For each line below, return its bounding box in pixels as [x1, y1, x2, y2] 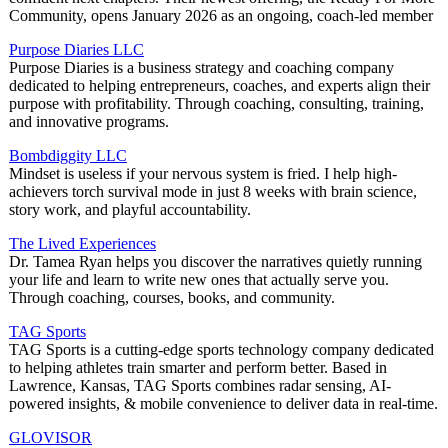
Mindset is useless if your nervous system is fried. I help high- [9, 165, 397, 183]
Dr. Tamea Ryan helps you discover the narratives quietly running [9, 253, 422, 271]
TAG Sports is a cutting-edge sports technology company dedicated [9, 341, 434, 359]
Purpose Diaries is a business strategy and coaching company [9, 59, 394, 77]
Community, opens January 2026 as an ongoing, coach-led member [9, 7, 433, 25]
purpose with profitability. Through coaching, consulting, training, [9, 95, 424, 113]
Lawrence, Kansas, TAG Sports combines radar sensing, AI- [9, 377, 391, 395]
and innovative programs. [9, 113, 169, 131]
